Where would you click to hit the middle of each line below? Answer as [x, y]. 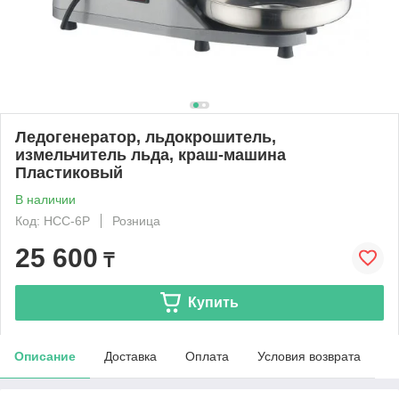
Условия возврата [309, 356]
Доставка [130, 356]
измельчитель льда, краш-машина [151, 155]
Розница [136, 220]
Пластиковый [69, 172]
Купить [213, 302]
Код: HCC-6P [53, 220]
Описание [45, 356]
